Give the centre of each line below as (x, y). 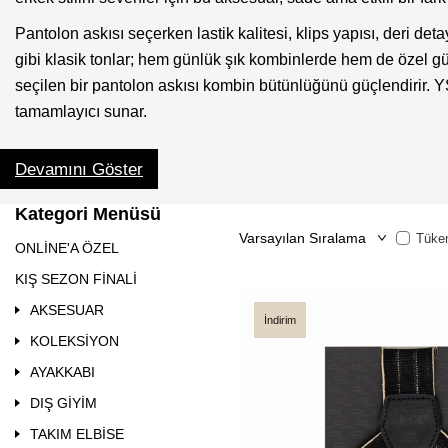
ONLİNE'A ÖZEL (67, 248)
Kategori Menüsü (88, 214)
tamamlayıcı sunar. (81, 111)
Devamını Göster (79, 169)
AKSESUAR (67, 310)
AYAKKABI (62, 372)
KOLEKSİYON (74, 341)
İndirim (280, 320)
